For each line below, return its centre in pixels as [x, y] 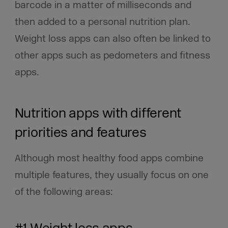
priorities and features [80, 133]
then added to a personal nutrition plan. [102, 22]
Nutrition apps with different [98, 114]
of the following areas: [64, 192]
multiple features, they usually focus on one [111, 175]
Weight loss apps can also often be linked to [112, 39]
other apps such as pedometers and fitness [112, 56]
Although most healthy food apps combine [109, 158]
